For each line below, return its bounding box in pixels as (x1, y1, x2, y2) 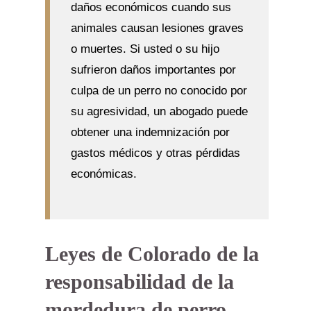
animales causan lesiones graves (70, 21, 244, 35)
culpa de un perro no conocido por (70, 83, 247, 97)
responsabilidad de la (44, 269, 234, 293)
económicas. (70, 167, 137, 180)
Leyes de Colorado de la (44, 242, 259, 265)
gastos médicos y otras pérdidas (70, 146, 240, 160)
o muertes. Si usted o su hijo (70, 42, 219, 56)
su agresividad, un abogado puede (70, 104, 248, 118)
